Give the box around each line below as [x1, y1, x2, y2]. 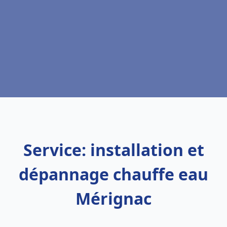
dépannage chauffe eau [19, 163, 208, 185]
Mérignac [75, 187, 152, 209]
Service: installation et [23, 139, 204, 161]
